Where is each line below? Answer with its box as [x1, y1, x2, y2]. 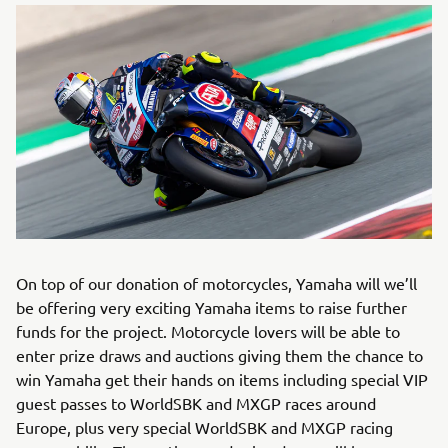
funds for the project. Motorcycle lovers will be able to [16, 321, 400, 341]
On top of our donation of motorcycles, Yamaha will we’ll [16, 273, 417, 293]
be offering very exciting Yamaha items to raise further [16, 297, 407, 317]
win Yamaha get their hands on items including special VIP [16, 369, 428, 389]
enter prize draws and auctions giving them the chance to [16, 345, 423, 365]
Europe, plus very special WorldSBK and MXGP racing [16, 417, 393, 437]
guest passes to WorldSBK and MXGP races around [16, 393, 376, 413]
